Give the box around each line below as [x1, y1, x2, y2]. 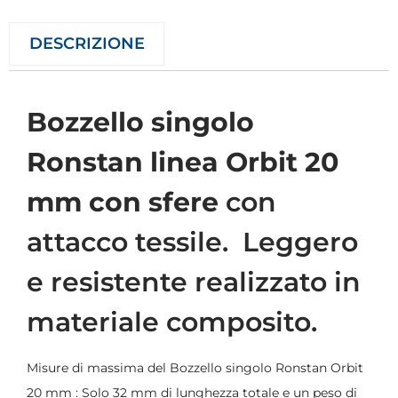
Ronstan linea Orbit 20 [27, 145, 338, 179]
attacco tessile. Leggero [27, 225, 358, 259]
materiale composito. [27, 305, 317, 338]
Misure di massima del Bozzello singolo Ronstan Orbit [27, 359, 363, 376]
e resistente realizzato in [27, 265, 361, 298]
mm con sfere [27, 185, 219, 219]
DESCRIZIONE [28, 34, 145, 54]
